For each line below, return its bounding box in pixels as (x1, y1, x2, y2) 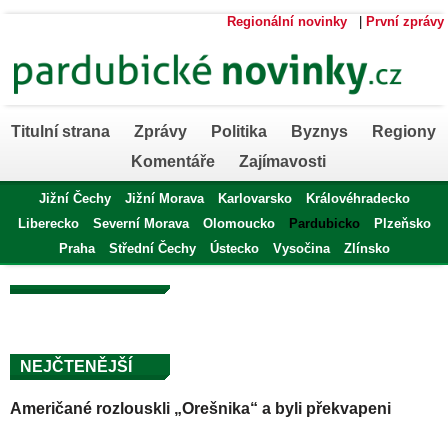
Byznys (290, 123, 348, 140)
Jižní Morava (124, 191, 204, 206)
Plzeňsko (373, 216, 431, 231)
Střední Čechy (108, 241, 196, 256)
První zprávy (366, 14, 444, 29)
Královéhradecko (305, 191, 410, 206)
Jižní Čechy (38, 191, 111, 206)
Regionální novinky (227, 14, 347, 29)
